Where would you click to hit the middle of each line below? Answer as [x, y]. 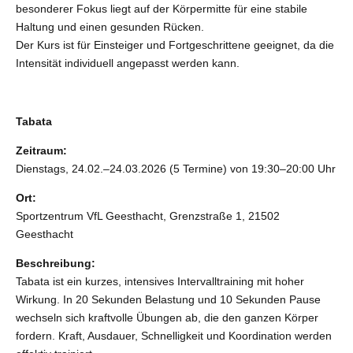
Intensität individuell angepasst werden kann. [128, 63]
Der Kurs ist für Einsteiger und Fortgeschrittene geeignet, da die [175, 45]
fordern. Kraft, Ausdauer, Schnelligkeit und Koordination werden [174, 336]
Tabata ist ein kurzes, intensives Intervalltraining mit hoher [160, 282]
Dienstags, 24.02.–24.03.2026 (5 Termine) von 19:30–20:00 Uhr [176, 169]
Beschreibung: [56, 264]
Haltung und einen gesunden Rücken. [110, 27]
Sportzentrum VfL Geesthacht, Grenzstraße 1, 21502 [148, 216]
